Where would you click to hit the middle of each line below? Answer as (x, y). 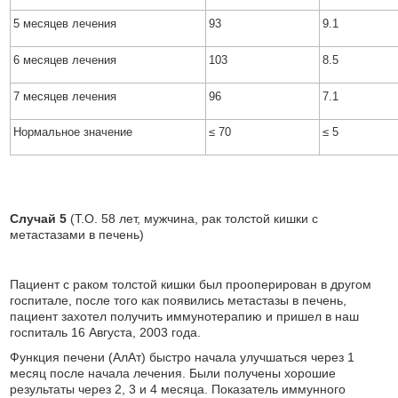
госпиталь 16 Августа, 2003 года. (106, 332)
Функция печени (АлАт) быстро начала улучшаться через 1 (183, 357)
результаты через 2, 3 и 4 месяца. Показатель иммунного (178, 389)
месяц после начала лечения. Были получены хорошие (173, 373)
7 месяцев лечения (65, 96)
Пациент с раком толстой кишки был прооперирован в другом (191, 284)
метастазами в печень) (77, 235)
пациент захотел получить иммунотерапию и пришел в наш (185, 316)
